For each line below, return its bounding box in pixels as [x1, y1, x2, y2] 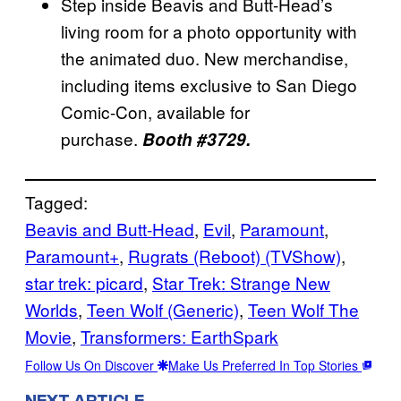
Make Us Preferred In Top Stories [168, 356, 362, 375]
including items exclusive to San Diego [61, 73, 357, 98]
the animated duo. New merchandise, [61, 46, 348, 71]
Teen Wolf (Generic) [87, 297, 239, 322]
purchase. [61, 126, 142, 151]
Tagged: [25, 190, 88, 215]
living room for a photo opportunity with [61, 19, 357, 44]
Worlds [25, 297, 78, 322]
